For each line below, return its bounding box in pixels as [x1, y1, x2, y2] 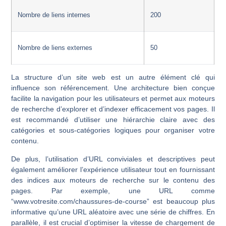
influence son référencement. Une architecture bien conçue [11, 84, 215, 92]
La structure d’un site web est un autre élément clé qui [11, 73, 215, 82]
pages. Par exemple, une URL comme [11, 186, 215, 195]
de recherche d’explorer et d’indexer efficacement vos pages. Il [11, 105, 215, 114]
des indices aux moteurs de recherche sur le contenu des [11, 176, 215, 184]
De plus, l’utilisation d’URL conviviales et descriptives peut [11, 154, 215, 163]
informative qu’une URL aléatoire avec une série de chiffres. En [11, 207, 215, 216]
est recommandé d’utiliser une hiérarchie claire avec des [11, 116, 215, 124]
